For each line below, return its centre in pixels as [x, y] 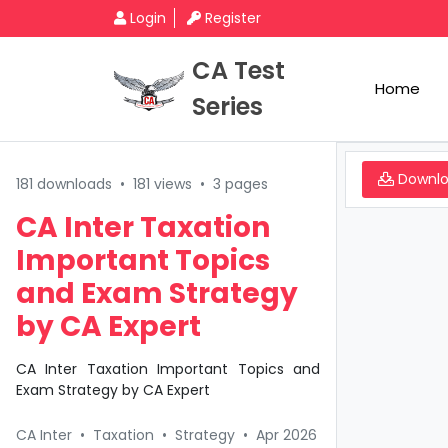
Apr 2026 [286, 435]
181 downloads [64, 184]
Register [233, 18]
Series [227, 106]
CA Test [238, 70]
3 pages [240, 184]
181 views [162, 184]
